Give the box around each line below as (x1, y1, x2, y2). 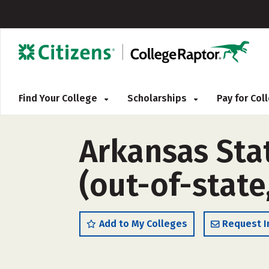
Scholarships (127, 92, 189, 104)
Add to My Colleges (99, 218, 187, 229)
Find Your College (19, 92, 100, 104)
